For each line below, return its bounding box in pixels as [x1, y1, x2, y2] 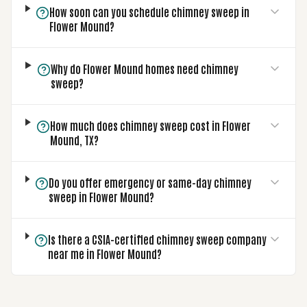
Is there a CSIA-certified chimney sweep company [48, 232, 267, 246]
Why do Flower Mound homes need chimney [50, 62, 238, 75]
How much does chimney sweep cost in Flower [49, 119, 251, 132]
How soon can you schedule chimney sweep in [49, 5, 250, 19]
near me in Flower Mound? [48, 247, 162, 260]
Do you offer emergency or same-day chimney [48, 175, 251, 189]
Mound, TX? [49, 133, 99, 147]
